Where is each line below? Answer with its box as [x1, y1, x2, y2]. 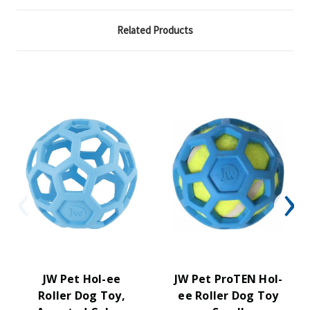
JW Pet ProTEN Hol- [174, 271, 283, 286]
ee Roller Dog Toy [178, 288, 279, 303]
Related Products [117, 24, 193, 37]
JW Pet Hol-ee [42, 271, 121, 286]
